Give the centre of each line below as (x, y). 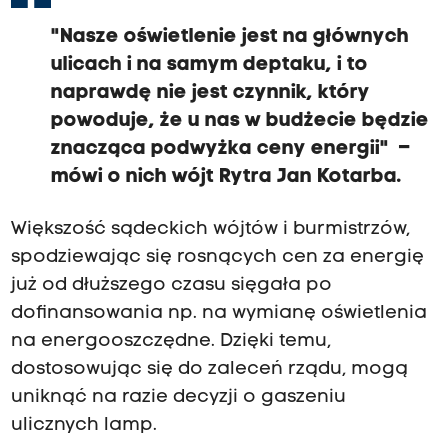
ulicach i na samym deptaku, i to (209, 65)
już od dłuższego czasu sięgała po (171, 286)
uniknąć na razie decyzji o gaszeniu (178, 398)
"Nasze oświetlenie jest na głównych (229, 37)
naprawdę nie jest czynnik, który (210, 93)
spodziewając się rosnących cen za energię (217, 258)
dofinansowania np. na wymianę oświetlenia (218, 314)
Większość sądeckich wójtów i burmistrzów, (210, 230)
